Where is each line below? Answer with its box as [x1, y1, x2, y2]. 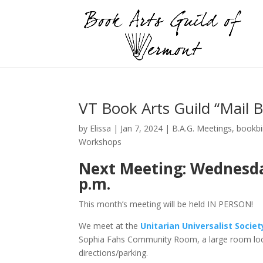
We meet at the [79, 220, 141, 231]
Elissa [90, 123, 112, 134]
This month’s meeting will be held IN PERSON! [79, 198, 254, 210]
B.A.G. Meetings [172, 123, 232, 134]
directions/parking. [79, 247, 149, 258]
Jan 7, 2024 [120, 123, 163, 134]
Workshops [79, 136, 122, 147]
